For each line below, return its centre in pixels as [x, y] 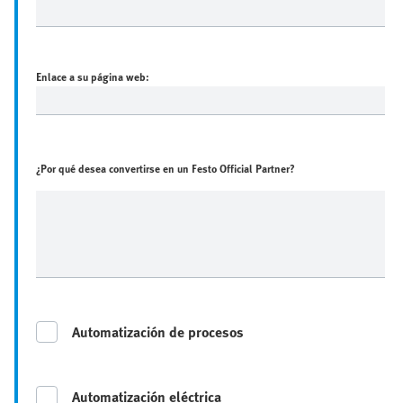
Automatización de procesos [158, 331]
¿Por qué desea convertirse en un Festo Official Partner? [166, 168]
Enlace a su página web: [93, 76]
